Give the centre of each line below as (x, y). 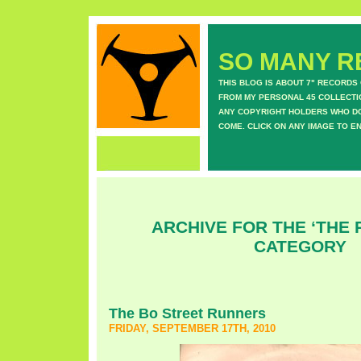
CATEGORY (300, 246)
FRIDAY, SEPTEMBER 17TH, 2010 (192, 328)
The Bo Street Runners (187, 313)
